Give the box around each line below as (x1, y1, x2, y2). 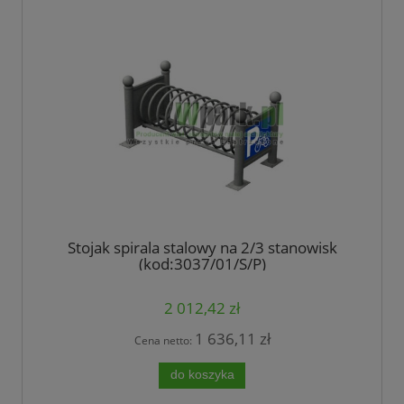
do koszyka (170, 368, 234, 382)
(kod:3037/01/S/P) (138, 252, 266, 274)
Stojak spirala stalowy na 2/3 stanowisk (67, 236, 337, 258)
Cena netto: (133, 333, 195, 349)
